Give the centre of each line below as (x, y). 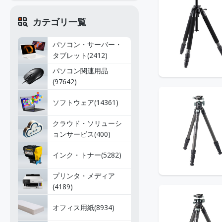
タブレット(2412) (80, 55)
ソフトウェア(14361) (85, 102)
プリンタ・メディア (84, 176)
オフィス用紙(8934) (83, 207)
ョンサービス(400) (82, 134)
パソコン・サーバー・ (87, 44)
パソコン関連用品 (80, 71)
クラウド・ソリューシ (87, 123)
